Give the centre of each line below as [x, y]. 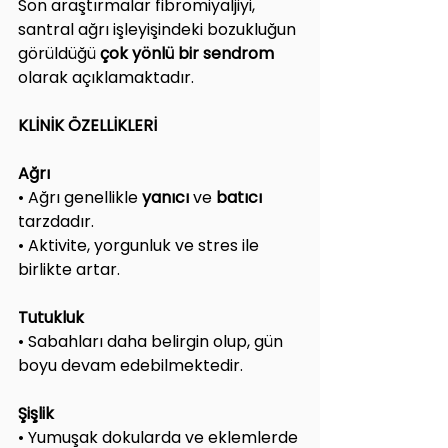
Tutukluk [51, 317]
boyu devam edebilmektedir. [130, 365]
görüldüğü [59, 53]
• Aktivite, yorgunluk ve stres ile [140, 245]
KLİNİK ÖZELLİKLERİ [87, 125]
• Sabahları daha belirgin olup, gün [152, 341]
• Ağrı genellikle [80, 197]
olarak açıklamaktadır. [106, 77]
